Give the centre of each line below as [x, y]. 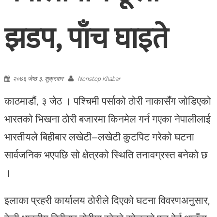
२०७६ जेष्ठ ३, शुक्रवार [38, 78]
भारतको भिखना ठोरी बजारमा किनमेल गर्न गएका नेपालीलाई [107, 118]
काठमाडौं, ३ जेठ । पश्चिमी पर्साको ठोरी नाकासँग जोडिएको [108, 101]
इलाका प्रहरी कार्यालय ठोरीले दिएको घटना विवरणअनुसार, [107, 200]
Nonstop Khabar [99, 78]
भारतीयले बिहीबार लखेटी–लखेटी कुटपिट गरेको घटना [99, 136]
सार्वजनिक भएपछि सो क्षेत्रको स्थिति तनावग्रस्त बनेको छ [106, 154]
